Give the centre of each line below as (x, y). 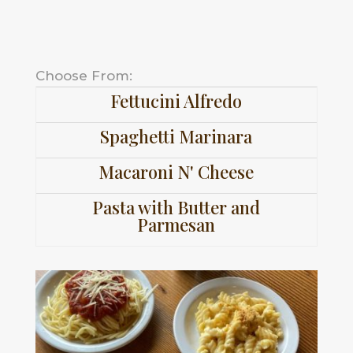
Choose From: (84, 76)
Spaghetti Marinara (176, 137)
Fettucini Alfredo (176, 101)
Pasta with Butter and (176, 208)
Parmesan (176, 225)
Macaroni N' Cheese (176, 172)
